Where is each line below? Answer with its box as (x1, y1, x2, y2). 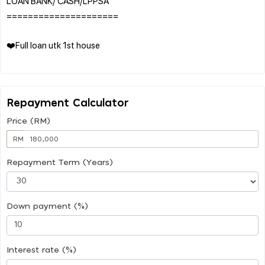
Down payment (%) (7, 202, 88, 211)
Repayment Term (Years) (7, 158, 113, 167)
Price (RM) (7, 117, 50, 125)
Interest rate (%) (7, 245, 76, 254)
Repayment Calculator (7, 98, 129, 109)
